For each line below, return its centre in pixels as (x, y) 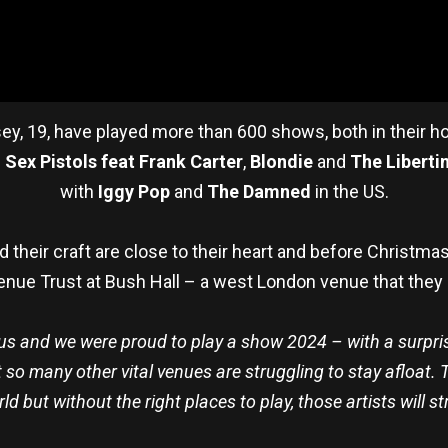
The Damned (258, 192)
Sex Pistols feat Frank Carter (123, 162)
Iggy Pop (133, 192)
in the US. (349, 192)
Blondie (281, 162)
